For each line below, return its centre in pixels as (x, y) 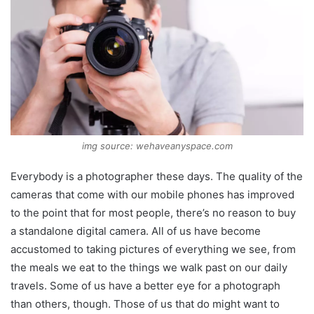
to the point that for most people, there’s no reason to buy (153, 212)
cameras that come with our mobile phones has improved (152, 194)
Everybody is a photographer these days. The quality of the (157, 176)
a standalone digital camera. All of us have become (136, 231)
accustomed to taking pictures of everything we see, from (153, 249)
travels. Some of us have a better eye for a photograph (145, 285)
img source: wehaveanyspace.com (157, 145)
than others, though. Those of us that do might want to (145, 303)
